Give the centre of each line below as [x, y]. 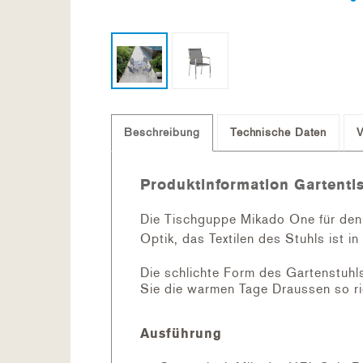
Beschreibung [162, 132]
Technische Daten [278, 132]
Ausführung [181, 333]
